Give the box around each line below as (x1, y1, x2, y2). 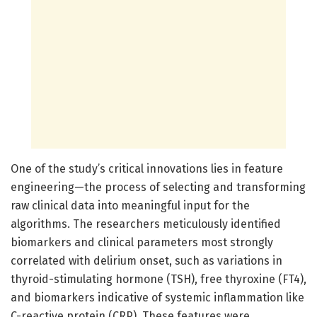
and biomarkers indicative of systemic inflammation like (11, 290, 304, 304)
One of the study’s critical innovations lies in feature (11, 161, 283, 175)
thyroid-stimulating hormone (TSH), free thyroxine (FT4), (11, 272, 306, 286)
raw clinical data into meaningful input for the (11, 198, 250, 212)
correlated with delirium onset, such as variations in (11, 253, 282, 267)
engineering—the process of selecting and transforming (11, 180, 306, 194)
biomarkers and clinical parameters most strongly (11, 235, 273, 249)
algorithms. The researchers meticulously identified (11, 217, 281, 231)
